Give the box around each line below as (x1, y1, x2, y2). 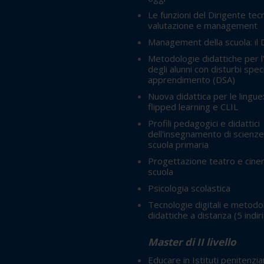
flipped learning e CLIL (148, 101, 238, 113)
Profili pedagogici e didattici (148, 117, 260, 130)
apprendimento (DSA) (148, 74, 235, 86)
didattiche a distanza (148, 209, 234, 222)
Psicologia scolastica (148, 182, 230, 194)
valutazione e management (148, 19, 258, 32)
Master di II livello (148, 235, 236, 249)
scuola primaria (148, 138, 209, 151)
